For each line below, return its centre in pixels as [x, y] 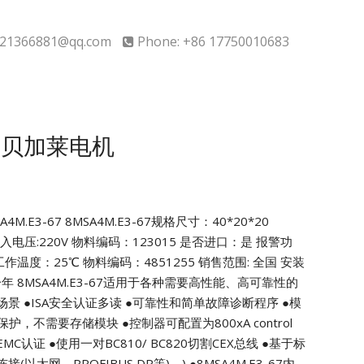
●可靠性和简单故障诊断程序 [200, 303]
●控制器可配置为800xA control [206, 323]
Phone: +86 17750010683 [213, 41]
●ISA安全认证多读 [71, 303]
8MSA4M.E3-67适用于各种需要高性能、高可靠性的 [156, 282]
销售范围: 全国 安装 [250, 262]
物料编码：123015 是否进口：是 [160, 242]
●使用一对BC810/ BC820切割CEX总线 [152, 343]
